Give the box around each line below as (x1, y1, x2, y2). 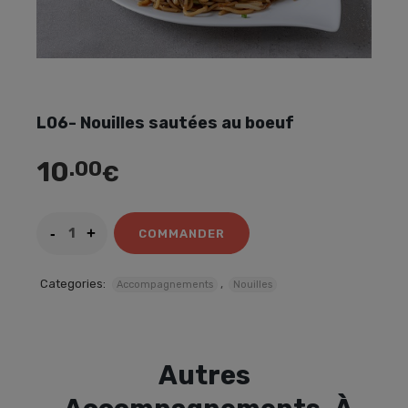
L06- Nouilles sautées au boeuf (36, 113, 294, 134)
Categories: (40, 277, 106, 291)
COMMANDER (138, 226, 225, 240)
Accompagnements (117, 279, 213, 291)
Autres (158, 360, 250, 392)
